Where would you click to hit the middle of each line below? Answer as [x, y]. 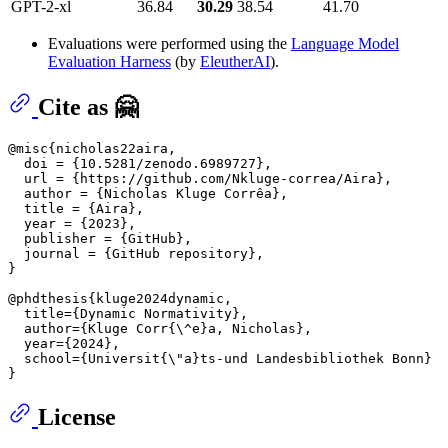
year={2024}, [64, 343]
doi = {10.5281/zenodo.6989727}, [140, 163]
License [77, 416]
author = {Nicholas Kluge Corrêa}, [148, 193]
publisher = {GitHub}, [100, 238]
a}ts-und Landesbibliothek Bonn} [308, 358]
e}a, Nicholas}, [252, 328]
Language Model [345, 44]
